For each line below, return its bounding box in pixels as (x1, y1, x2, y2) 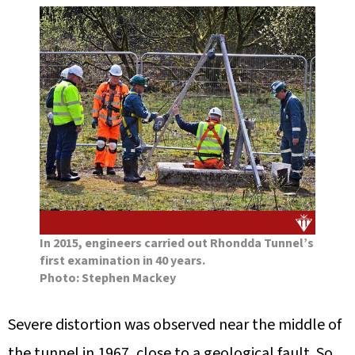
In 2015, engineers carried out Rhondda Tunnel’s (40, 234, 314, 252)
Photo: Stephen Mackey (40, 269, 176, 287)
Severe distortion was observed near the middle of (8, 313, 342, 336)
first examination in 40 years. (40, 251, 205, 269)
